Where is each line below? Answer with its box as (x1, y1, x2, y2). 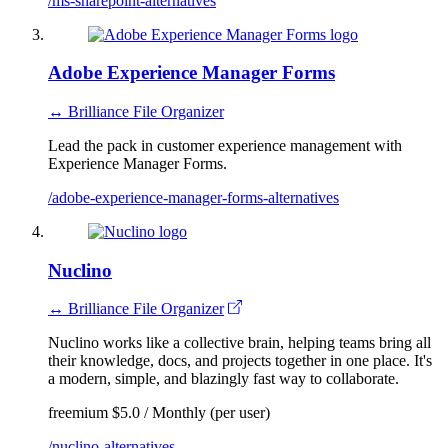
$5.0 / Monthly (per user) (112, 404, 270, 422)
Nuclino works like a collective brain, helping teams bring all (48, 334, 431, 352)
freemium (48, 404, 108, 422)
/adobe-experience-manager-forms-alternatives (48, 188, 339, 206)
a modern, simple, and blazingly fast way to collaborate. (48, 370, 399, 388)
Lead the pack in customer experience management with (48, 136, 402, 154)
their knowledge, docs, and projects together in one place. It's (48, 352, 432, 370)
